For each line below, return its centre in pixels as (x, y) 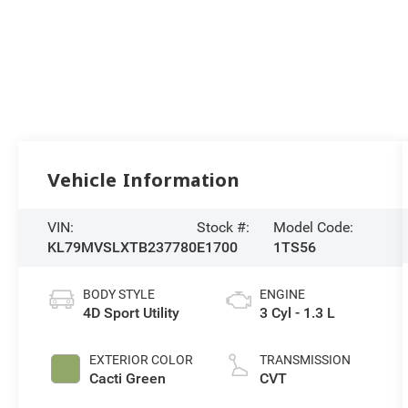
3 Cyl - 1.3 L (297, 312)
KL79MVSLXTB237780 (122, 247)
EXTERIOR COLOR (142, 359)
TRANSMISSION (305, 359)
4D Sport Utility (132, 312)
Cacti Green (128, 378)
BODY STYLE (119, 294)
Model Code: (314, 227)
